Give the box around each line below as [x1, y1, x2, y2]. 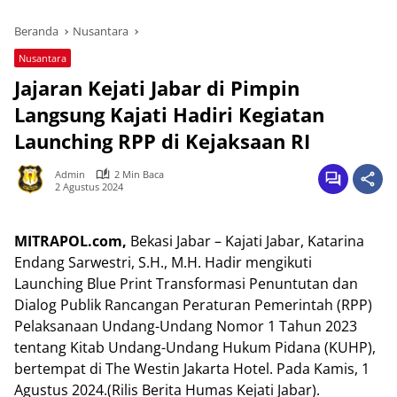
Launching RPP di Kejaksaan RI [14, 128, 310, 154]
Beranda [14, 23, 58, 39]
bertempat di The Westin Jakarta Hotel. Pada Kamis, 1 [14, 359, 370, 378]
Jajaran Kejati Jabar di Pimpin [14, 74, 300, 101]
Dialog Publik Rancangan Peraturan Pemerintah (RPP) [14, 295, 372, 315]
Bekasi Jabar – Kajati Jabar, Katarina [127, 231, 364, 251]
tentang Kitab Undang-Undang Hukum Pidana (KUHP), [14, 338, 376, 357]
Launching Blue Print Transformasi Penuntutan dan [14, 274, 358, 293]
